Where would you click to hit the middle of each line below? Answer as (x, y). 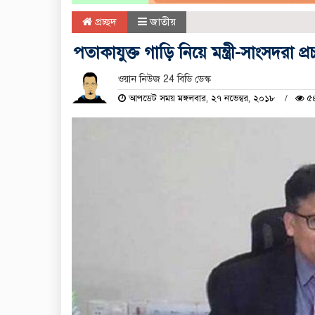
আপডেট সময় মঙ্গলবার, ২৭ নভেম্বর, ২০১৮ (201, 98)
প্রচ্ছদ (104, 21)
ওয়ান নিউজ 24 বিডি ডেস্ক (164, 79)
